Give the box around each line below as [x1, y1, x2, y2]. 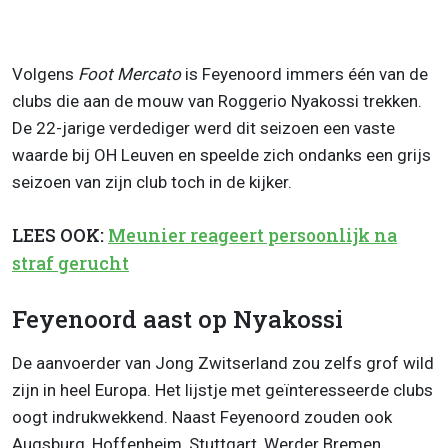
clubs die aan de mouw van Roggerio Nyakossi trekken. [12, 90, 422, 111]
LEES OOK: [12, 223, 108, 247]
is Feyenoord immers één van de [181, 63, 428, 84]
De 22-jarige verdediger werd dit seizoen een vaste [12, 117, 395, 138]
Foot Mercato [78, 63, 181, 84]
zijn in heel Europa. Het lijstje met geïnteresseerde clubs [12, 380, 433, 401]
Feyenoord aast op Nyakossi [12, 303, 343, 336]
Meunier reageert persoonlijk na [108, 223, 397, 247]
